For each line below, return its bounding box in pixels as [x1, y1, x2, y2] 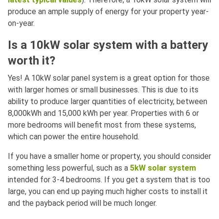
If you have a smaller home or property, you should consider [8, 152, 211, 161]
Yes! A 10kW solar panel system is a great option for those [8, 73, 210, 83]
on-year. [8, 19, 35, 28]
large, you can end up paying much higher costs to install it [8, 187, 208, 197]
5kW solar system [130, 163, 196, 173]
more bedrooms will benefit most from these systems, [8, 120, 196, 130]
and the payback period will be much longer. [8, 198, 157, 208]
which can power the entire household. [8, 132, 139, 142]
